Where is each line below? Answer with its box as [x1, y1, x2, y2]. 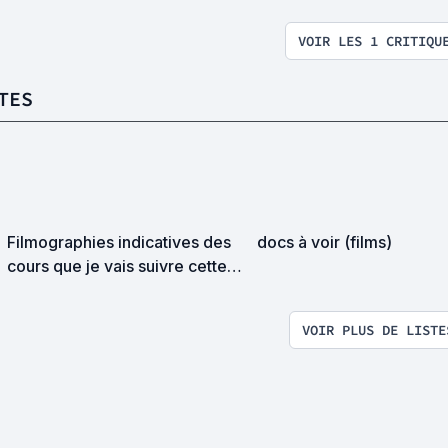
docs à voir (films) [257, 232, 393, 252]
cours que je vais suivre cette [7, 256, 227, 276]
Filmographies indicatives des [7, 232, 231, 252]
